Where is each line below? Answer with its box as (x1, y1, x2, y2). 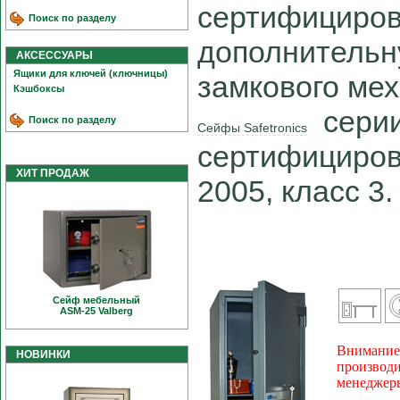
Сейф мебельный (53, 295, 141, 305)
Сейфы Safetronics (197, 121, 307, 136)
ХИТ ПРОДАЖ (8, 167, 89, 179)
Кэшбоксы (13, 83, 64, 94)
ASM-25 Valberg (60, 305, 134, 316)
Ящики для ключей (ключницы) (13, 68, 168, 79)
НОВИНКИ (8, 348, 71, 361)
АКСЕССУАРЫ (8, 49, 93, 62)
